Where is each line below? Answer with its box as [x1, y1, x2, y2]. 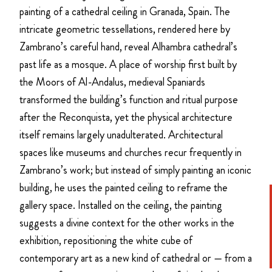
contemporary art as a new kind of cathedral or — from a [19, 250, 252, 266]
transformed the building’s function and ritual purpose [19, 91, 238, 107]
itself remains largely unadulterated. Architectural [19, 126, 223, 143]
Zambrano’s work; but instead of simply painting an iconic [19, 161, 251, 178]
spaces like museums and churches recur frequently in [19, 144, 242, 160]
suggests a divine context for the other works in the [19, 214, 234, 231]
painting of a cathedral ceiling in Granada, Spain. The [19, 3, 230, 19]
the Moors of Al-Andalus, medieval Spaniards [19, 73, 205, 90]
